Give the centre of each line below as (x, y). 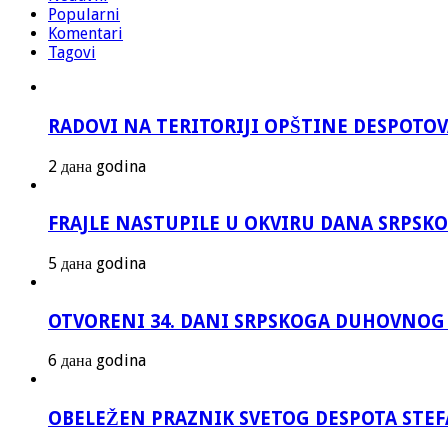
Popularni (84, 15)
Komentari (85, 34)
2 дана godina (97, 166)
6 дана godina (97, 361)
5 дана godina (97, 263)
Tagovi (72, 53)
